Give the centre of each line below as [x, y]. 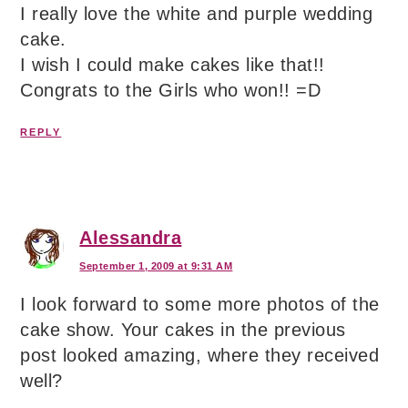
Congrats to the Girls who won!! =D [171, 90]
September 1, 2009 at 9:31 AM [156, 266]
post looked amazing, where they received [200, 355]
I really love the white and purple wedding [197, 14]
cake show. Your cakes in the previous [183, 330]
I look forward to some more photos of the [200, 304]
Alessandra [131, 238]
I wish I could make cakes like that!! [173, 65]
